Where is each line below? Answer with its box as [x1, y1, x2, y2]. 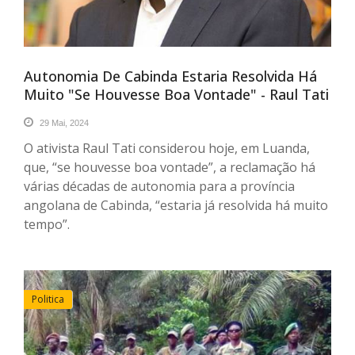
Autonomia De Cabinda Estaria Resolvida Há [24, 66, 317, 86]
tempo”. [24, 215, 70, 233]
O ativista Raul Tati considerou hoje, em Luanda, [24, 139, 310, 157]
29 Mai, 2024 [37, 117, 89, 128]
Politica [32, 292, 64, 306]
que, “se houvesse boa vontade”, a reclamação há [24, 158, 315, 176]
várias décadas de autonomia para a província [24, 177, 295, 195]
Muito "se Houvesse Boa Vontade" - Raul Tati [24, 84, 329, 104]
